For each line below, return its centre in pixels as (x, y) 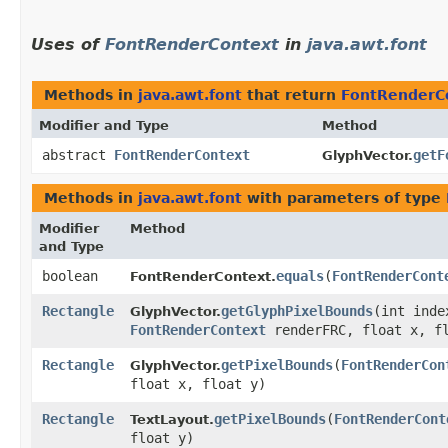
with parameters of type (344, 198)
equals (300, 276)
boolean (70, 276)
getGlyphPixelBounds (297, 311)
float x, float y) (198, 384)
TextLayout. (172, 420)
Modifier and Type (104, 126)
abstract (78, 155)
